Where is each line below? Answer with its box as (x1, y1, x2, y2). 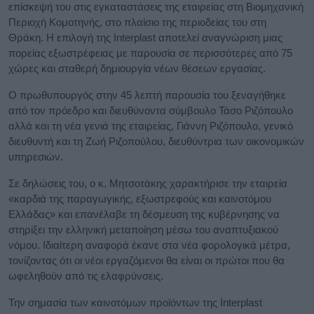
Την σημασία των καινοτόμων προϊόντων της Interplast (8, 296, 262, 308)
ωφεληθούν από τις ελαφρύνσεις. (8, 269, 166, 282)
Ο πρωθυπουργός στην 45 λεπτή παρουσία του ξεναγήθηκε (8, 88, 286, 101)
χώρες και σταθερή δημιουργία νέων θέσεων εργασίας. (8, 62, 266, 74)
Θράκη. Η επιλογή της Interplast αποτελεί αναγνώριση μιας (8, 31, 282, 43)
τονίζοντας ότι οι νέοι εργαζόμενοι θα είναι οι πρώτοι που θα (8, 254, 285, 266)
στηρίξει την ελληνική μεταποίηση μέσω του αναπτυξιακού (8, 223, 278, 235)
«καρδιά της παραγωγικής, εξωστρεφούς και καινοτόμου (8, 192, 271, 205)
